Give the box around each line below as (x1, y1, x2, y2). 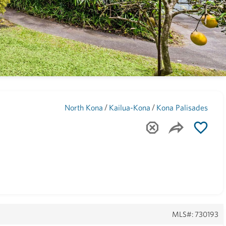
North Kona (65, 103, 103, 112)
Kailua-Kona (109, 103, 151, 112)
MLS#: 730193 (172, 210, 219, 218)
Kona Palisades (156, 103, 208, 112)
